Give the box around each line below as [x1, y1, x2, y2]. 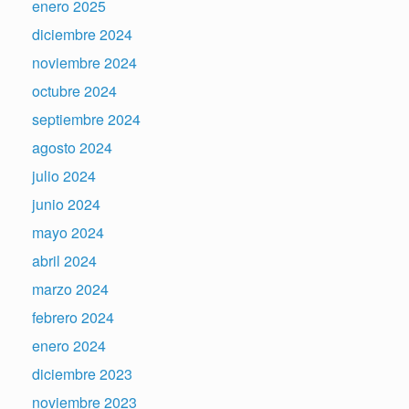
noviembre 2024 [32, 52, 137, 74]
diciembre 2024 [32, 24, 132, 46]
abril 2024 [32, 250, 97, 272]
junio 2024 [32, 194, 100, 215]
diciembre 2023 [32, 363, 132, 385]
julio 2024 [32, 165, 96, 187]
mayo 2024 [32, 222, 104, 244]
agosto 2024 [32, 137, 112, 159]
